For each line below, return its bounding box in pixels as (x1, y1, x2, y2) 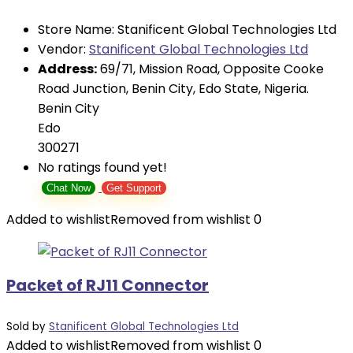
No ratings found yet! (38, 158, 167, 176)
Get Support (106, 182, 162, 194)
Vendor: (38, 40, 89, 58)
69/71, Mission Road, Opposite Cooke (100, 60, 324, 78)
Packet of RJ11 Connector (6, 274, 209, 296)
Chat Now (46, 182, 91, 194)
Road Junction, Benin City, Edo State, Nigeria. (38, 80, 309, 98)
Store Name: (38, 20, 114, 39)
